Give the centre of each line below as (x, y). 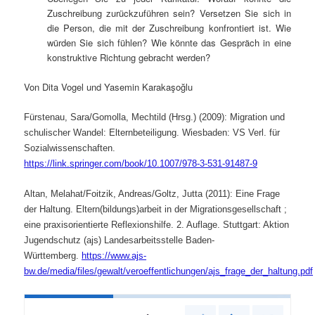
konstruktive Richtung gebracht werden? (128, 58)
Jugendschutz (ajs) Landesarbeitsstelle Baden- (120, 240)
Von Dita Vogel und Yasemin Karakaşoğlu (109, 87)
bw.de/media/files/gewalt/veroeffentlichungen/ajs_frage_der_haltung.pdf (169, 271)
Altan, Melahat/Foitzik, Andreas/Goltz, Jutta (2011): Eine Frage (152, 194)
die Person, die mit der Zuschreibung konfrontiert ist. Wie (169, 28)
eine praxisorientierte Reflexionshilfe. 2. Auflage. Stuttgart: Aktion (157, 225)
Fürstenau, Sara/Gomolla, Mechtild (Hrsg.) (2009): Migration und (155, 117)
